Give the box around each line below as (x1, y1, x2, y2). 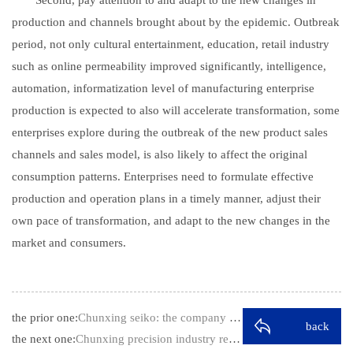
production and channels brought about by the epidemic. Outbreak (12, 15, 340, 28)
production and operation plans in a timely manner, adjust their (12, 191, 321, 205)
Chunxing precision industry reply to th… (76, 332, 229, 345)
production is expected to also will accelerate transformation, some (12, 103, 340, 117)
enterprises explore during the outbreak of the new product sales (12, 125, 328, 139)
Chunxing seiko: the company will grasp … (78, 310, 229, 324)
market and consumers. (12, 236, 126, 249)
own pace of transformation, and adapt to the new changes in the (12, 214, 330, 227)
